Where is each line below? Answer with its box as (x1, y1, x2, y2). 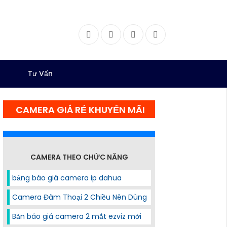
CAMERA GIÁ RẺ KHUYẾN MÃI (15, 103, 145, 116)
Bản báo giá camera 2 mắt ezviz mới (12, 211, 141, 221)
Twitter (113, 30, 136, 38)
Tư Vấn (28, 68, 53, 79)
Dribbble (158, 30, 186, 38)
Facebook (91, 30, 124, 38)
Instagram (135, 30, 169, 38)
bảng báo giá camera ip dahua (12, 173, 122, 183)
